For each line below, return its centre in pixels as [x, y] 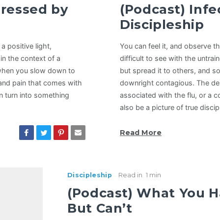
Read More [140, 133]
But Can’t [100, 208]
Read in [130, 175]
